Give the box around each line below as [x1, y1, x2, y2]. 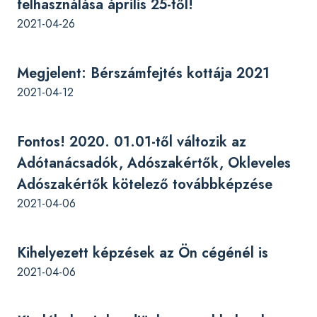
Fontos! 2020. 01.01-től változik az [17, 132, 246, 152]
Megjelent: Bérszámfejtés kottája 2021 [17, 63, 270, 83]
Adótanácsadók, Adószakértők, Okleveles [17, 153, 291, 173]
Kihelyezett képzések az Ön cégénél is [17, 243, 268, 263]
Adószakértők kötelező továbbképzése [17, 174, 272, 195]
